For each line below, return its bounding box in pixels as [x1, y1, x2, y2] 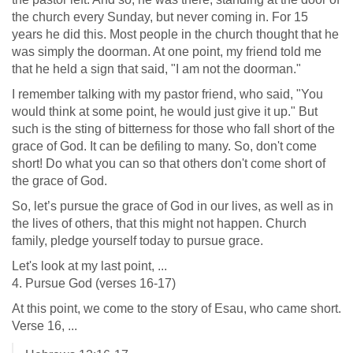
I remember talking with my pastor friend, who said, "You [12, 87, 323, 101]
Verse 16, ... [12, 319, 77, 333]
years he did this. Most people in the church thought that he [12, 28, 339, 41]
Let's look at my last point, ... [12, 259, 167, 273]
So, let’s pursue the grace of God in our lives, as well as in [12, 199, 333, 213]
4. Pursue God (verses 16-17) [12, 277, 176, 290]
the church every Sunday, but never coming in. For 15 [12, 10, 308, 24]
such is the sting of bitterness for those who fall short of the [12, 122, 335, 136]
